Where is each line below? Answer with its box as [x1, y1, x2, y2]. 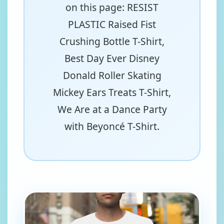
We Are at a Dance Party [57, 102, 167, 116]
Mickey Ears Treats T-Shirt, [53, 85, 171, 99]
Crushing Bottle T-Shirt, [59, 34, 164, 48]
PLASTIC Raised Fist [68, 17, 156, 31]
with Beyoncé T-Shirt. [64, 119, 159, 133]
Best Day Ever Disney [64, 51, 159, 65]
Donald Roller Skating [62, 68, 161, 82]
